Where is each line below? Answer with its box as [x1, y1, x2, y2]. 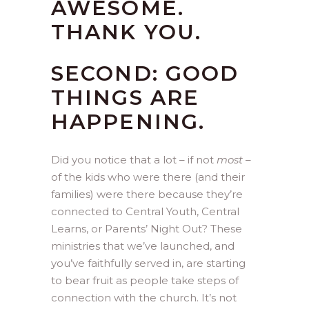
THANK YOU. [51, 19, 201, 45]
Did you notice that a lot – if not [51, 153, 217, 166]
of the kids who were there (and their [51, 170, 245, 183]
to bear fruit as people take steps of [51, 274, 239, 287]
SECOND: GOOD [51, 61, 239, 86]
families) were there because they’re [51, 188, 243, 201]
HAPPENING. [51, 109, 206, 134]
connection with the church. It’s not [51, 291, 237, 304]
